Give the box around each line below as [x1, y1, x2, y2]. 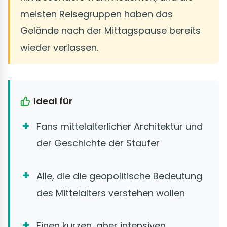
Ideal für [33, 95, 72, 108]
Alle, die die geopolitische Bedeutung [36, 170, 202, 183]
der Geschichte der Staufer [36, 137, 160, 150]
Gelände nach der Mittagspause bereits [20, 24, 201, 37]
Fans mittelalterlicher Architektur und [36, 120, 203, 133]
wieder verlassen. [20, 41, 98, 54]
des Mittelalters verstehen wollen [36, 186, 185, 200]
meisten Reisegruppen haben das [20, 8, 173, 21]
